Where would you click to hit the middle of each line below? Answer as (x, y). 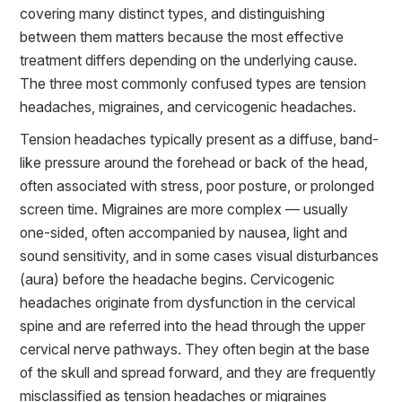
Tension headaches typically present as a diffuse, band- (200, 139)
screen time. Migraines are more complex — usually (184, 209)
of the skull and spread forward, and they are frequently (198, 372)
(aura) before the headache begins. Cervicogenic (178, 279)
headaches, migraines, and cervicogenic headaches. (188, 106)
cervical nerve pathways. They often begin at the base (195, 349)
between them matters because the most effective (182, 36)
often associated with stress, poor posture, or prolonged (197, 185)
